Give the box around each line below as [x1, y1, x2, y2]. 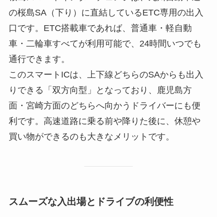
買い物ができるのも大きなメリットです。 [8, 132, 174, 142]
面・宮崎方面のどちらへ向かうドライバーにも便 [8, 101, 201, 111]
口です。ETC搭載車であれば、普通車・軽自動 [8, 23, 192, 33]
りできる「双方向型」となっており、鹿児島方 [8, 85, 192, 95]
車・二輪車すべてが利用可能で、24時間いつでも [8, 39, 201, 49]
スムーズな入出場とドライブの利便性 [8, 196, 173, 207]
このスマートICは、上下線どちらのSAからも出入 [8, 70, 203, 80]
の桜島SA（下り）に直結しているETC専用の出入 [8, 8, 203, 18]
